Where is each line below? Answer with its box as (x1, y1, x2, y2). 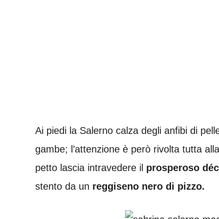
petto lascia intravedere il (35, 162, 143, 174)
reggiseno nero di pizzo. (89, 181, 205, 192)
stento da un (35, 181, 89, 192)
